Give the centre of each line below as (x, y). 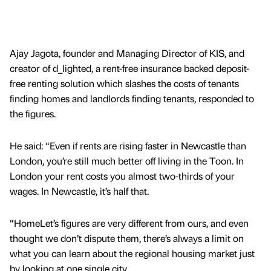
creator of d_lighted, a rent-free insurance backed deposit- (129, 68)
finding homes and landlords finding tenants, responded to (132, 99)
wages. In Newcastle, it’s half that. (79, 191)
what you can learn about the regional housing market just (132, 253)
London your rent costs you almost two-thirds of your (122, 176)
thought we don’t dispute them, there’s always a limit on (127, 238)
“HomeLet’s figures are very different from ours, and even (129, 223)
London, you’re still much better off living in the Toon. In (127, 161)
